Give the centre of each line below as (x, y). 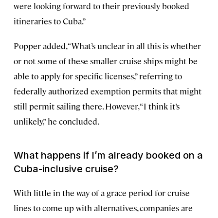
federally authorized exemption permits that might (108, 91)
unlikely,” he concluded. (56, 121)
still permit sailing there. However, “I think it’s (97, 106)
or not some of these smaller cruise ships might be (106, 61)
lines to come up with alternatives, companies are (103, 208)
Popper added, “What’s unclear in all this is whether (107, 45)
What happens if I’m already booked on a (108, 155)
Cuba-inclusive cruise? (66, 169)
